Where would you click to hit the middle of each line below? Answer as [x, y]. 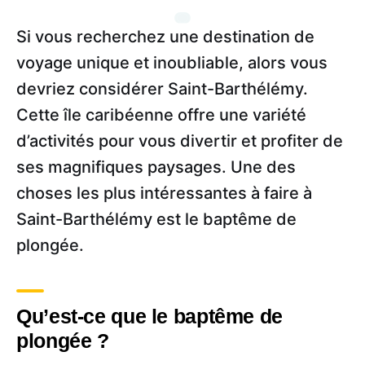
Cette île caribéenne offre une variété [161, 114]
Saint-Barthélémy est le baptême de [156, 219]
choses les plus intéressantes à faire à [164, 193]
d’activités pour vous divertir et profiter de [180, 141]
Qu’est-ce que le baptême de [150, 316]
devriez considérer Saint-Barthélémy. [162, 88]
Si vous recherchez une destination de [165, 36]
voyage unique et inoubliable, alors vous [172, 62]
